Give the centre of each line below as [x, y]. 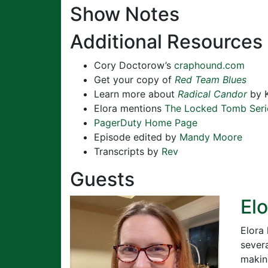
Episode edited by [137, 137]
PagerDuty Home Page [146, 122]
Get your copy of [134, 79]
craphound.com [209, 65]
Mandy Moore [211, 137]
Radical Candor [212, 94]
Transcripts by [128, 151]
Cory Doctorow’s [134, 65]
